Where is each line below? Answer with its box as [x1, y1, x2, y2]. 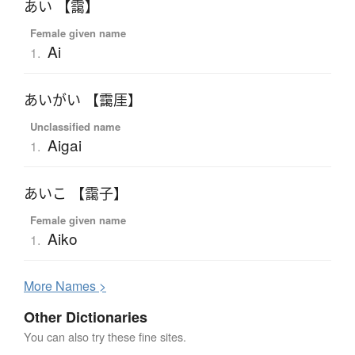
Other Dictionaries [24, 306, 147, 327]
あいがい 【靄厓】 [24, 90, 142, 109]
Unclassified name [29, 118, 120, 134]
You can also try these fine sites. [24, 327, 186, 345]
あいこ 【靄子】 [24, 183, 128, 203]
